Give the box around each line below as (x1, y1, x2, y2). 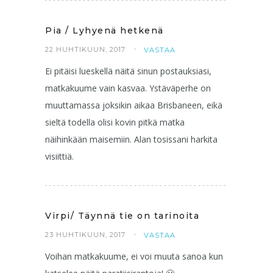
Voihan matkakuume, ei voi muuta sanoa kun (45, 250, 223, 262)
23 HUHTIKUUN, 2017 (45, 230, 126, 239)
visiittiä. (45, 150, 74, 162)
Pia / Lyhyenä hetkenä (45, 24, 164, 36)
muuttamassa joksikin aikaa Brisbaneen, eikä (45, 99, 222, 111)
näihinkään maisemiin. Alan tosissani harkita (45, 133, 218, 145)
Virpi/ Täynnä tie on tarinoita (45, 210, 199, 221)
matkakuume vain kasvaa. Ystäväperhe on (45, 82, 211, 94)
